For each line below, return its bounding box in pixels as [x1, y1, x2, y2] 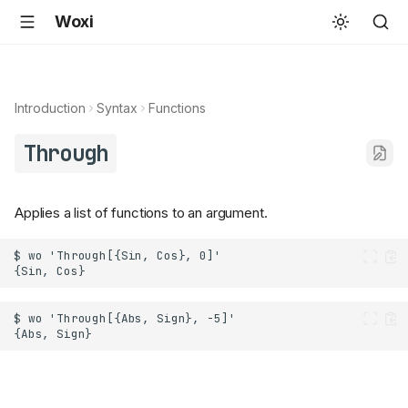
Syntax [97, 100, 138, 116]
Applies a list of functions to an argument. [15, 204, 268, 222]
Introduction [15, 100, 86, 116]
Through [23, 139, 108, 168]
